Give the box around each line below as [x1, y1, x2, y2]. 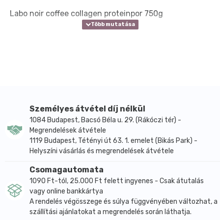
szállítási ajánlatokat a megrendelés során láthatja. [29, 207, 192, 216]
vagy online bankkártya [29, 187, 103, 195]
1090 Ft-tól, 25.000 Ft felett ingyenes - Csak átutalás [29, 176, 204, 185]
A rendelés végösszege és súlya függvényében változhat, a [29, 197, 218, 206]
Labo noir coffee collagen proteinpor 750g [10, 8, 163, 18]
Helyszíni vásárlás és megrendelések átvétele [29, 146, 174, 155]
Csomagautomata [29, 165, 104, 174]
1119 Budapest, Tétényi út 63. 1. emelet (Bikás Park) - [29, 136, 197, 145]
